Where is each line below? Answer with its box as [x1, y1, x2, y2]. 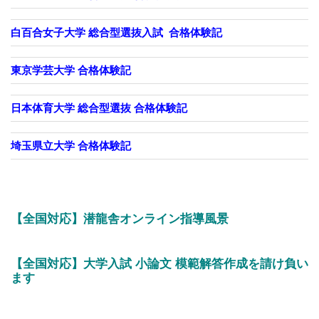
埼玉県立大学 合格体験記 [11, 139, 131, 152]
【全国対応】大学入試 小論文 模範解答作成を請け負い [11, 256, 308, 271]
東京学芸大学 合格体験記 [11, 63, 131, 76]
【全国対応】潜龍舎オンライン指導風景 [11, 211, 229, 226]
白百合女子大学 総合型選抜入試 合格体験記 [11, 26, 222, 38]
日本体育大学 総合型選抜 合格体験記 [11, 101, 198, 114]
